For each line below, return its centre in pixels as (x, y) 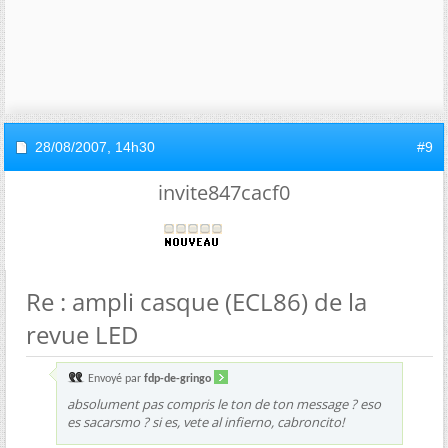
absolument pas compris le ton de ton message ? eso (224, 403)
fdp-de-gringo (177, 378)
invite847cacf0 (224, 192)
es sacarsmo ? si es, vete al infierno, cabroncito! (205, 421)
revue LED (82, 334)
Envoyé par (114, 378)
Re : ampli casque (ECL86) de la (196, 301)
